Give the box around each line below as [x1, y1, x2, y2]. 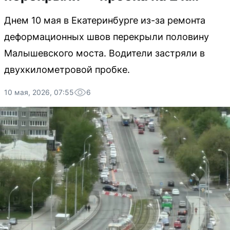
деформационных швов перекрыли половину [4, 31, 209, 42]
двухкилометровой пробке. [4, 64, 130, 75]
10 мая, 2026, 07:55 [4, 88, 74, 97]
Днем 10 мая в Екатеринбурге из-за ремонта [4, 15, 205, 26]
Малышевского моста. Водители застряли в [4, 48, 205, 59]
